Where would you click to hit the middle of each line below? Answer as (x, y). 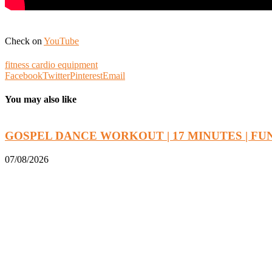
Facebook (24, 75)
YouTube (61, 41)
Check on (24, 41)
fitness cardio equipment (51, 64)
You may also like (41, 100)
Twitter (56, 75)
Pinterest (86, 75)
